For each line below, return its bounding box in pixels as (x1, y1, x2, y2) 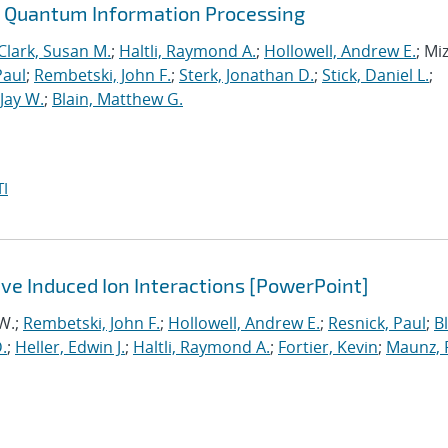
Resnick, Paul (328, 312, 426, 334)
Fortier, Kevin (278, 336, 378, 358)
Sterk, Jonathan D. (179, 64, 314, 86)
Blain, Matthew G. (52, 88, 183, 110)
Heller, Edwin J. (15, 336, 125, 358)
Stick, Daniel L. (322, 64, 429, 86)
